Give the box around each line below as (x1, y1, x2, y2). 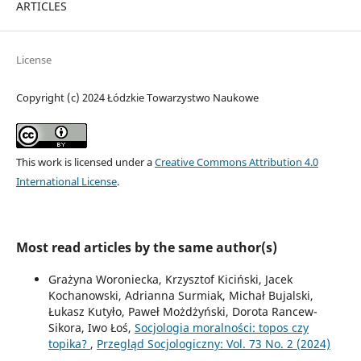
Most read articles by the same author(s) (15, 238, 277, 256)
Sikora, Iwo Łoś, (48, 319, 135, 335)
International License (15, 173, 117, 189)
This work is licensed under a (15, 154, 155, 169)
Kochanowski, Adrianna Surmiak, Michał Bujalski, (48, 287, 313, 303)
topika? (48, 335, 90, 351)
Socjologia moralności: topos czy (134, 319, 309, 335)
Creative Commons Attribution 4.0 (154, 154, 318, 169)
